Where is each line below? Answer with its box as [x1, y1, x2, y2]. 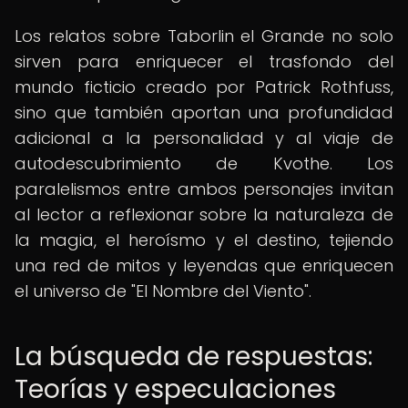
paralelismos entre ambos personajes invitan [15, 178, 393, 200]
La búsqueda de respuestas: [15, 339, 372, 374]
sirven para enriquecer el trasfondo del [15, 50, 393, 73]
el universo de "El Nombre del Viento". [15, 280, 311, 302]
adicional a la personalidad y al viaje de [15, 127, 393, 149]
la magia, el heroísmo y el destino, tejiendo [15, 229, 393, 251]
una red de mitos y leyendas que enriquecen [15, 254, 393, 277]
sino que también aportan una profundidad [15, 101, 393, 124]
